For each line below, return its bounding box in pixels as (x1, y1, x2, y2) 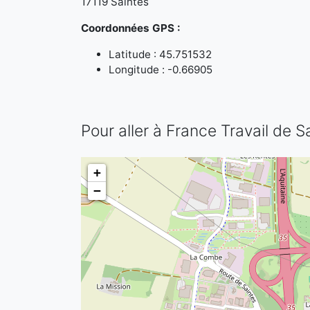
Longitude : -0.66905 (109, 63, 212, 76)
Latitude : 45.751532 (109, 48, 212, 61)
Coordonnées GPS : (81, 21, 181, 35)
